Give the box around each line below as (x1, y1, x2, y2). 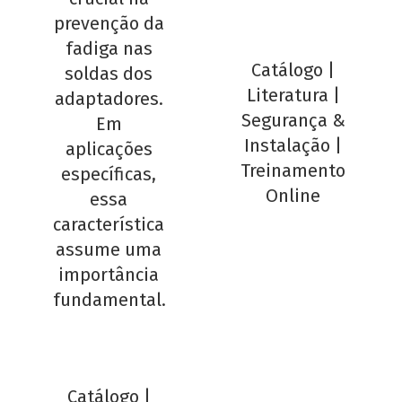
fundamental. (52, 289, 166, 311)
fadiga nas (65, 38, 153, 60)
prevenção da (53, 13, 164, 35)
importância (58, 264, 160, 286)
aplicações (65, 138, 153, 161)
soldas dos (65, 63, 153, 85)
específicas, (61, 163, 157, 186)
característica (53, 214, 165, 236)
